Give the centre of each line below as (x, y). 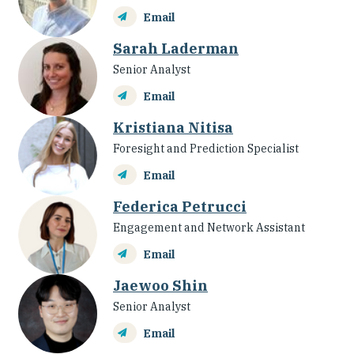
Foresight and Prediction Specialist (206, 149)
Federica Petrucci (180, 207)
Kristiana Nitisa (173, 128)
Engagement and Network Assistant (209, 228)
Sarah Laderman (176, 49)
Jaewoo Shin (160, 286)
